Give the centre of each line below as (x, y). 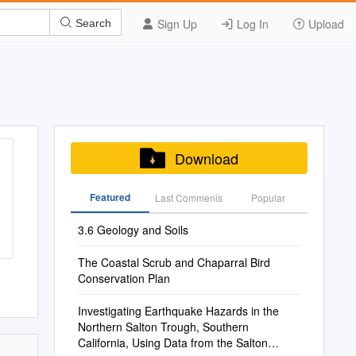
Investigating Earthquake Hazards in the (178, 311)
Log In (251, 24)
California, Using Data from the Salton (172, 342)
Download (206, 158)
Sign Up (176, 24)
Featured (110, 197)
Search (92, 23)
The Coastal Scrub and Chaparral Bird (174, 262)
